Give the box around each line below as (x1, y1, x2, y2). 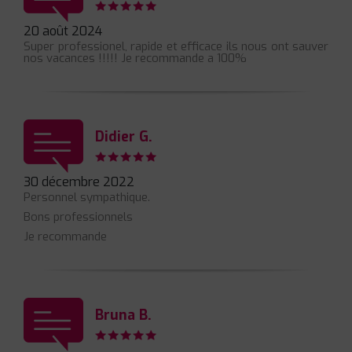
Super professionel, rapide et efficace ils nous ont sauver (24, 38, 328, 55)
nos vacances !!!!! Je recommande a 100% (24, 50, 247, 67)
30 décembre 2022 (24, 174, 134, 191)
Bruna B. (95, 305, 152, 324)
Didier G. (95, 126, 152, 146)
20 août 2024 (24, 23, 102, 40)
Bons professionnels (24, 209, 133, 225)
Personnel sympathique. (24, 189, 150, 206)
